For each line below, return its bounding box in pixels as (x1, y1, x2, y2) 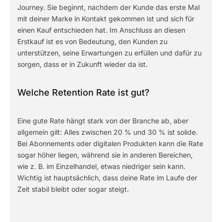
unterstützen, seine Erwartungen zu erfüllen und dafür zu (17, 49, 202, 57)
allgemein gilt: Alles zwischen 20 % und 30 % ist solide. (17, 128, 198, 136)
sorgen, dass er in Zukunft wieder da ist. (17, 60, 150, 68)
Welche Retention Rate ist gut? (17, 87, 150, 98)
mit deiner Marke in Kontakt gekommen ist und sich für (17, 14, 194, 23)
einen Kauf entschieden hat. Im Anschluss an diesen (17, 26, 185, 34)
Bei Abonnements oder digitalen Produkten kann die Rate (17, 139, 203, 148)
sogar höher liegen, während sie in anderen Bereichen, (17, 151, 193, 159)
